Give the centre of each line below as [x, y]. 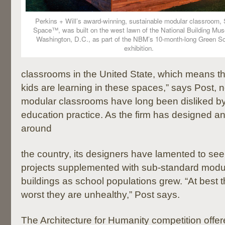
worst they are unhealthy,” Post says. [100, 195]
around [36, 128]
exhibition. [139, 48]
